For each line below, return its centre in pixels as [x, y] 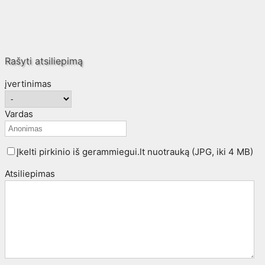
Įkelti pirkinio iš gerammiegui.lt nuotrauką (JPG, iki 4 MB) [135, 151]
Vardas [19, 114]
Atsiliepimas [30, 173]
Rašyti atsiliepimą [44, 61]
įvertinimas [28, 83]
